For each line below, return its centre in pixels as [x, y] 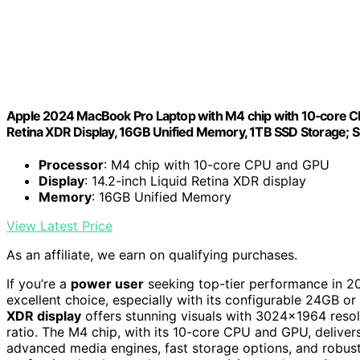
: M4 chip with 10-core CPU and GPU [217, 165]
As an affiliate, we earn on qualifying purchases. [152, 255]
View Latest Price [59, 226]
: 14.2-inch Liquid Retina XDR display [195, 181]
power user [107, 284]
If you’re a [39, 284]
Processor [71, 165]
